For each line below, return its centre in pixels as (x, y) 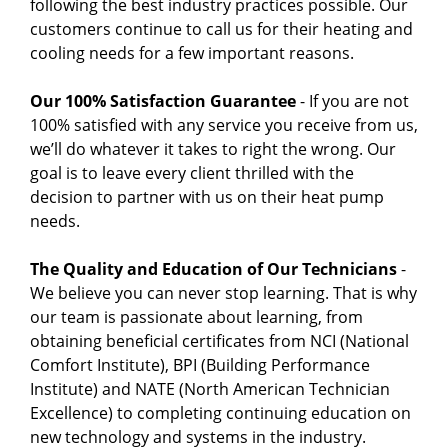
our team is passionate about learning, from (196, 317)
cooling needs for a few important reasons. (192, 53)
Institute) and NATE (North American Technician (210, 389)
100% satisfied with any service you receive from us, (224, 125)
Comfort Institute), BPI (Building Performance (200, 365)
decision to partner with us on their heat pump (207, 197)
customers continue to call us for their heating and (221, 29)
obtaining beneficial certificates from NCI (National (219, 341)
